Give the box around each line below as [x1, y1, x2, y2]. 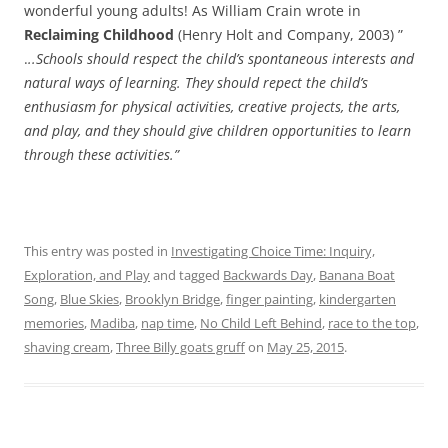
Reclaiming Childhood [24, 24, 174, 44]
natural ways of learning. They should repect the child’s [24, 72, 368, 92]
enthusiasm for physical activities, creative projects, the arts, [24, 96, 400, 116]
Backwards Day [223, 265, 313, 284]
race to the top [328, 313, 416, 332]
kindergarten [319, 289, 396, 308]
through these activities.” [24, 144, 179, 164]
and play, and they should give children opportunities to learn [24, 120, 411, 140]
